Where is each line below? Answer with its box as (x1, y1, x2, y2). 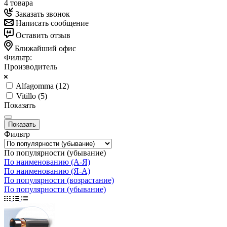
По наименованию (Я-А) (4, 166, 90, 175)
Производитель (4, 62, 57, 71)
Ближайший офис (13, 44, 76, 53)
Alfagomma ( (16, 81, 58, 90)
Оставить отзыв (14, 30, 70, 40)
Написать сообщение (14, 18, 89, 27)
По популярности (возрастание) (4, 175, 114, 184)
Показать (4, 100, 35, 109)
